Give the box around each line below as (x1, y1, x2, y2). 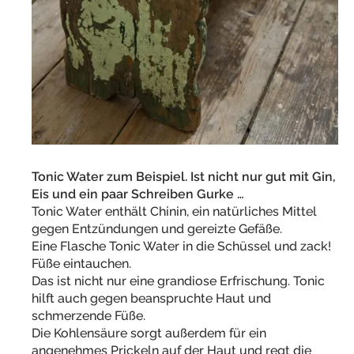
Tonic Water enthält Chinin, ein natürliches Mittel (32, 204, 317, 220)
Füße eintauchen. (32, 256, 131, 272)
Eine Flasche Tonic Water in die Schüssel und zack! (32, 239, 331, 254)
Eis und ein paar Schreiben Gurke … (32, 186, 247, 202)
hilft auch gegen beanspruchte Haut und (32, 291, 271, 307)
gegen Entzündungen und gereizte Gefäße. (32, 221, 282, 237)
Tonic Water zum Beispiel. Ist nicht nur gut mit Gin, (32, 169, 336, 185)
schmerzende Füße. (32, 308, 145, 324)
